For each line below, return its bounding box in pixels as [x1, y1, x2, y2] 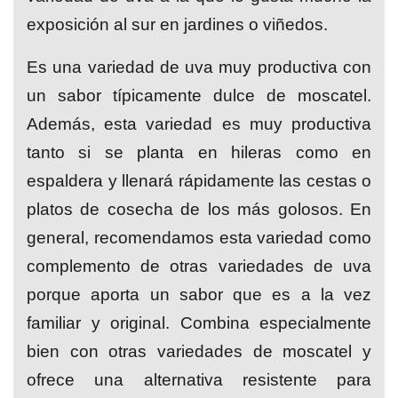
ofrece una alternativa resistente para [27, 370, 371, 389]
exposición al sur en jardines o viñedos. [27, 14, 328, 34]
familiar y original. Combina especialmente [27, 313, 371, 332]
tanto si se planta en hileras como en [27, 142, 371, 162]
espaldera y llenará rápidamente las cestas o [27, 171, 371, 190]
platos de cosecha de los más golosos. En [27, 199, 371, 219]
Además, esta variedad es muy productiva [27, 114, 371, 133]
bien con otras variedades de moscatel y [27, 341, 371, 361]
